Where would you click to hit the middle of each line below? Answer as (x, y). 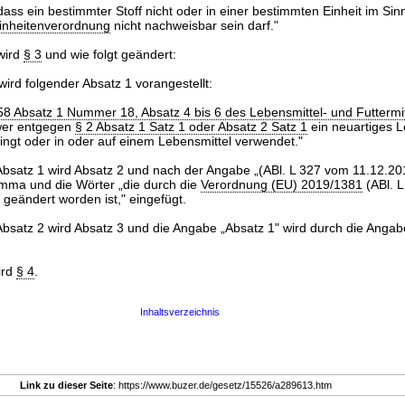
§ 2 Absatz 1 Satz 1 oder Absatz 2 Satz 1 (191, 127)
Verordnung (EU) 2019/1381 (281, 184)
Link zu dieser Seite (66, 385)
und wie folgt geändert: (108, 54)
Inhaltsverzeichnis (179, 312)
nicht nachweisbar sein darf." (194, 25)
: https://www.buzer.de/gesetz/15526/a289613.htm (226, 385)
